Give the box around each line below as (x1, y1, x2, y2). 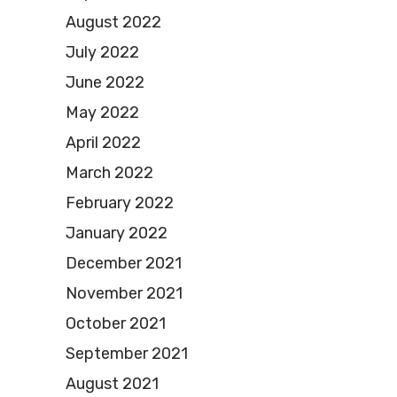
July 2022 (66, 42, 139, 62)
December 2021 (66, 253, 182, 273)
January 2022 (66, 222, 167, 243)
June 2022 (66, 72, 144, 92)
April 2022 (66, 132, 141, 152)
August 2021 (66, 373, 159, 393)
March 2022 (66, 162, 153, 183)
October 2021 (66, 313, 166, 333)
